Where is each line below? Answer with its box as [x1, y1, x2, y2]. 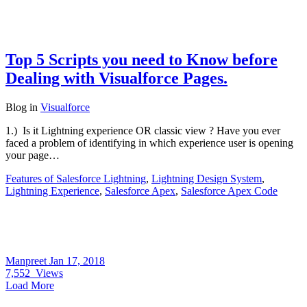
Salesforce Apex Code [181, 184, 278, 197]
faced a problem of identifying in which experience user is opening [5, 136, 293, 149]
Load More [5, 279, 54, 291]
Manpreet [5, 254, 49, 267]
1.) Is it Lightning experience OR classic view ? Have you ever [5, 124, 280, 136]
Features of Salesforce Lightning [5, 172, 146, 184]
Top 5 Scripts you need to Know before [5, 50, 278, 69]
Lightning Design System [151, 172, 262, 184]
